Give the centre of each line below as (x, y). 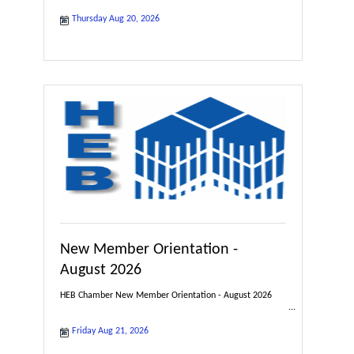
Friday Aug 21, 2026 (110, 331)
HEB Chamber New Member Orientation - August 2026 (166, 295)
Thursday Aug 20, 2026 (116, 19)
